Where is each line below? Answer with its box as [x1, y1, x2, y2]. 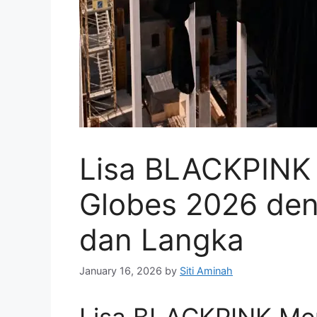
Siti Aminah [180, 264, 233, 277]
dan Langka [79, 221, 244, 258]
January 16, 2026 [79, 264, 162, 277]
